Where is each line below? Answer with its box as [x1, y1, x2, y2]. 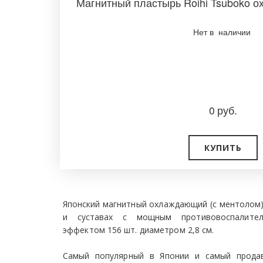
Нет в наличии [193, 26, 253, 38]
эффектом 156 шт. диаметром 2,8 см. [63, 224, 214, 235]
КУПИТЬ [204, 142, 242, 153]
